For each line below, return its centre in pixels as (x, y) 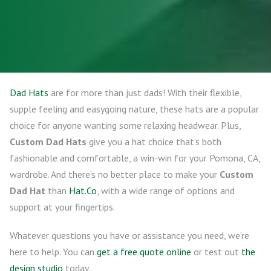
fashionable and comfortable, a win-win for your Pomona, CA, (135, 158)
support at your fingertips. (62, 207)
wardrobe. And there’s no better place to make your (115, 174)
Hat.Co (83, 191)
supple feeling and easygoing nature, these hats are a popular (134, 109)
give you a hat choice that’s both (154, 142)
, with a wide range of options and (166, 191)
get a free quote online (144, 252)
